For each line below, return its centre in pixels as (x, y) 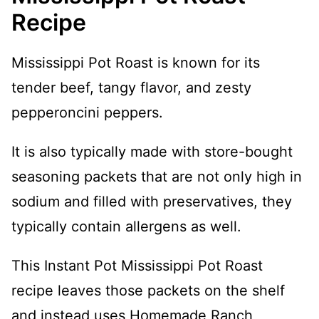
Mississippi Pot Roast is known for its (136, 62)
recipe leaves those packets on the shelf (148, 290)
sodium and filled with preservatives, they (152, 201)
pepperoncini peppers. (87, 112)
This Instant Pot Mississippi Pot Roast (137, 265)
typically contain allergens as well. (126, 226)
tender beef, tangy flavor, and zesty (131, 87)
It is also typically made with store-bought (152, 151)
